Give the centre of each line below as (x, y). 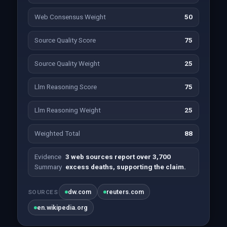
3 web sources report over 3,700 (118, 157)
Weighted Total (57, 134)
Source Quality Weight (67, 64)
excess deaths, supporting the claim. (126, 167)
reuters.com (125, 192)
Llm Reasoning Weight (67, 110)
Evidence (48, 157)
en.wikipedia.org (62, 207)
